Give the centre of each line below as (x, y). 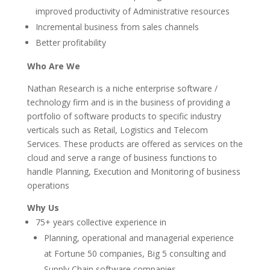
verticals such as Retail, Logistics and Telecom (117, 130)
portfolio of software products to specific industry (124, 116)
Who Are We (53, 66)
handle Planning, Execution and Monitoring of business (133, 171)
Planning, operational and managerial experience (139, 238)
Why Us (43, 208)
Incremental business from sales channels (117, 27)
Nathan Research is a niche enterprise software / (122, 88)
